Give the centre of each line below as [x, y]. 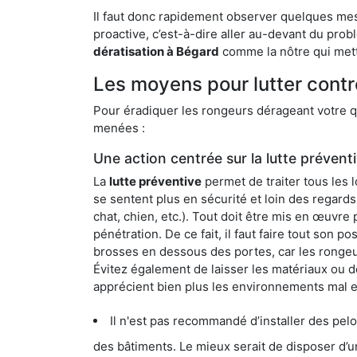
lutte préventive [155, 181]
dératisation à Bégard [156, 51]
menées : [119, 127]
